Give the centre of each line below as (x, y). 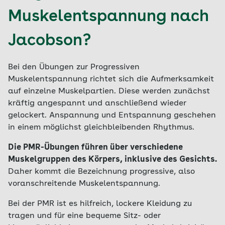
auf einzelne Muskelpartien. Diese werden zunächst (109, 91)
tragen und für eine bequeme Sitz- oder (84, 216)
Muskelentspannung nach (108, 17)
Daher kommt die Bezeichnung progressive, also (101, 172)
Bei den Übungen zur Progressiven (74, 67)
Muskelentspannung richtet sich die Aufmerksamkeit (111, 79)
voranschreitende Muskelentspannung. (84, 184)
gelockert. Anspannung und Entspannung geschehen (112, 116)
